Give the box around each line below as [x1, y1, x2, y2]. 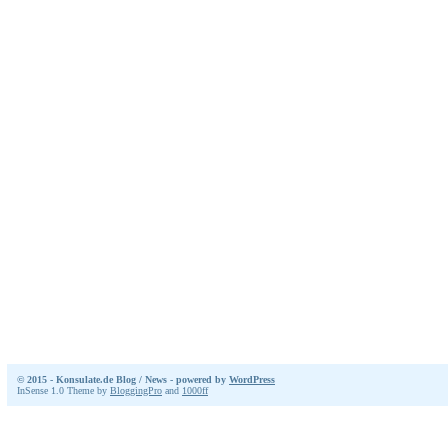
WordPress [229, 374, 275, 385]
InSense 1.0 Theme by [17, 385, 110, 396]
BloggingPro [110, 385, 162, 396]
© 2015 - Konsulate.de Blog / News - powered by [17, 374, 229, 385]
